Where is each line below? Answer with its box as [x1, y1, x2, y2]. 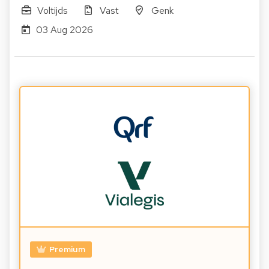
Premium [49, 244, 85, 255]
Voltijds [37, 4, 68, 17]
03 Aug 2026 [35, 23, 93, 37]
